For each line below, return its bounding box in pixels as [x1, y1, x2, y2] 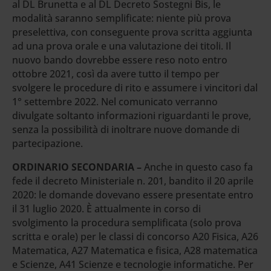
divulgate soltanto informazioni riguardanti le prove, [12, 108, 251, 122]
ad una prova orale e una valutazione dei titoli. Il [12, 39, 231, 53]
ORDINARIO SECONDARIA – [12, 160, 142, 174]
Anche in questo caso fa [142, 160, 253, 174]
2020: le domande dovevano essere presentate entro [12, 188, 253, 201]
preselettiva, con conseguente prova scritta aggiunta [12, 25, 252, 39]
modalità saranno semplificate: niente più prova [12, 11, 231, 25]
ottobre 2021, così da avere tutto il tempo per [12, 67, 220, 80]
